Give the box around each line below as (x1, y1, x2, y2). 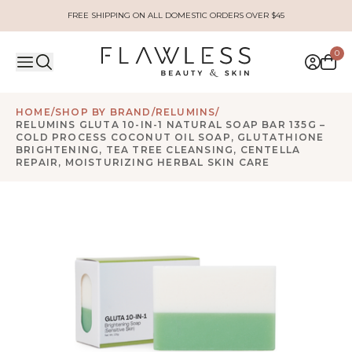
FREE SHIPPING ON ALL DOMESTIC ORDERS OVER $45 (67, 10, 284, 20)
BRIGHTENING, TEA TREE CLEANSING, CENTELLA (16, 144, 301, 156)
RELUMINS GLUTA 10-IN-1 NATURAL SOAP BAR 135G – (16, 119, 326, 131)
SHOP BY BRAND (55, 106, 152, 119)
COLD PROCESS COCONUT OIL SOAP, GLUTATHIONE (16, 131, 324, 144)
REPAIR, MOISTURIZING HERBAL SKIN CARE (16, 156, 270, 169)
